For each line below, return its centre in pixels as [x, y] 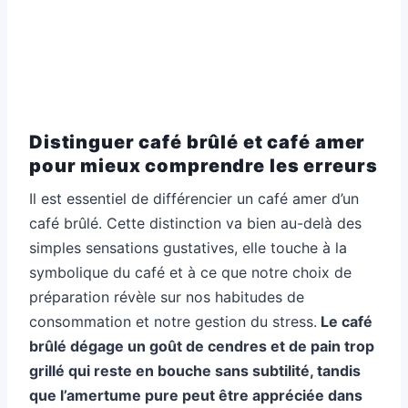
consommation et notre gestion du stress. [173, 321]
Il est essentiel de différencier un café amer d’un [194, 198]
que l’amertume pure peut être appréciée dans [196, 395]
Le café [345, 321]
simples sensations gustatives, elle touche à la [188, 247]
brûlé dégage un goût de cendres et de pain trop [202, 346]
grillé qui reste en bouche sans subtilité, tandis [195, 370]
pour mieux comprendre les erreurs [204, 165]
